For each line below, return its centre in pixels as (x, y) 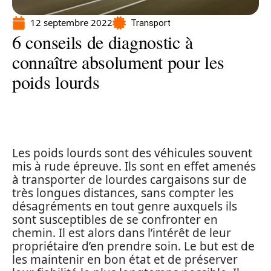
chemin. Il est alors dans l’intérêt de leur (122, 233)
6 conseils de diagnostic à (103, 42)
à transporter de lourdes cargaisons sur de (129, 180)
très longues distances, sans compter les (123, 193)
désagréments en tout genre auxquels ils (125, 206)
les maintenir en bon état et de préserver (125, 260)
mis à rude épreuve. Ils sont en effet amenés (134, 166)
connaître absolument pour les (118, 62)
